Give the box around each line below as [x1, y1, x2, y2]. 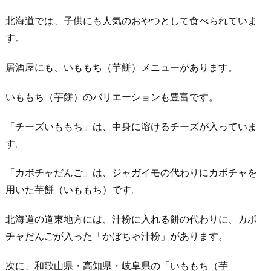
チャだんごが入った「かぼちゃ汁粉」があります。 [5, 230, 228, 243]
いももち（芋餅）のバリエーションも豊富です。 [5, 90, 218, 103]
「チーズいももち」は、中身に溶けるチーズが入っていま [5, 120, 257, 132]
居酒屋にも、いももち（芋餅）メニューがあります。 [5, 60, 238, 73]
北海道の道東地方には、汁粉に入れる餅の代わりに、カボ [5, 213, 257, 226]
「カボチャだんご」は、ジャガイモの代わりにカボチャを [5, 166, 257, 179]
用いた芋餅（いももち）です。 [5, 183, 141, 196]
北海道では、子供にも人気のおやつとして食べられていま [5, 15, 257, 27]
